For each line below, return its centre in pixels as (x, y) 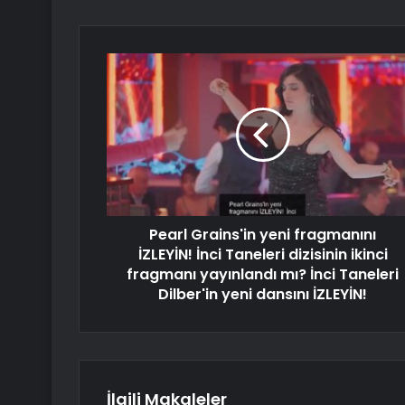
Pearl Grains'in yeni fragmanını (263, 234)
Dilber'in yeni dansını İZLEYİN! (263, 294)
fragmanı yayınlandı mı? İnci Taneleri (263, 274)
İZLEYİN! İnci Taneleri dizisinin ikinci (263, 254)
